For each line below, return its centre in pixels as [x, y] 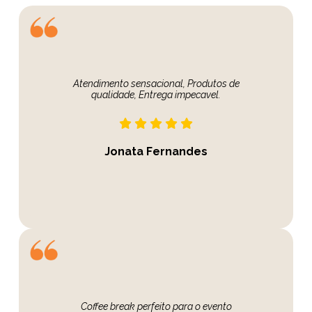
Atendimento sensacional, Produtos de [156, 84]
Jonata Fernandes [156, 152]
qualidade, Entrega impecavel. [156, 95]
